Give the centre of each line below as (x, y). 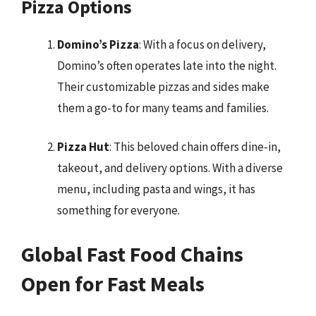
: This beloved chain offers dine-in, (195, 147)
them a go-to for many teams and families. (163, 108)
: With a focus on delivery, (202, 44)
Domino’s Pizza (98, 44)
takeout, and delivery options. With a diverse (170, 168)
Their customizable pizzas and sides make (163, 86)
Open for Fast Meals (113, 283)
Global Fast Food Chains (132, 254)
